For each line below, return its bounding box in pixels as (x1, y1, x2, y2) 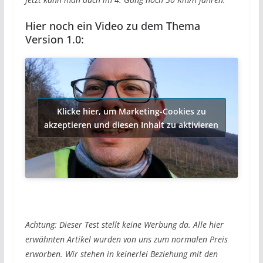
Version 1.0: (25, 32, 84, 47)
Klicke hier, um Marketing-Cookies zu (56, 106, 206, 117)
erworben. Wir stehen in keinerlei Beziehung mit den (25, 248, 218, 260)
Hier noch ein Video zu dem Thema (25, 19, 200, 33)
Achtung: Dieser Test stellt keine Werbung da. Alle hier (25, 219, 224, 231)
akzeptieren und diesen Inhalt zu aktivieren (44, 119, 219, 131)
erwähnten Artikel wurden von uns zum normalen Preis (25, 234, 228, 245)
